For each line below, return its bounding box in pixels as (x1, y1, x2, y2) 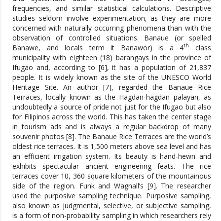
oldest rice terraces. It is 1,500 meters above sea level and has (12, 141, 211, 151)
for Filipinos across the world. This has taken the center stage (12, 111, 211, 121)
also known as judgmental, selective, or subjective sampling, (12, 200, 211, 210)
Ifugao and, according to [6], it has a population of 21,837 (12, 62, 211, 72)
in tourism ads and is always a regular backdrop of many (12, 121, 211, 131)
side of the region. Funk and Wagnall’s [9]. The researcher (12, 181, 211, 190)
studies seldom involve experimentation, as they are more (12, 13, 211, 23)
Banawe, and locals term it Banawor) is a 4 (12, 42, 184, 52)
